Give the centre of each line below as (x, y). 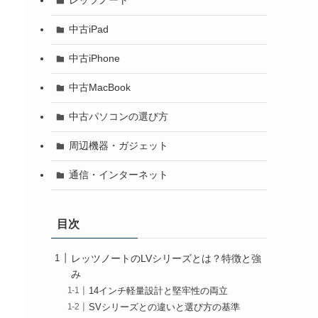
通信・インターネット (118, 175)
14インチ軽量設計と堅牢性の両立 (159, 291)
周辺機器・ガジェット (118, 146)
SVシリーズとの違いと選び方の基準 (165, 307)
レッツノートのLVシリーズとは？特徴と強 (166, 258)
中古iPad (88, 29)
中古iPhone (94, 59)
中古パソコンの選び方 (118, 117)
